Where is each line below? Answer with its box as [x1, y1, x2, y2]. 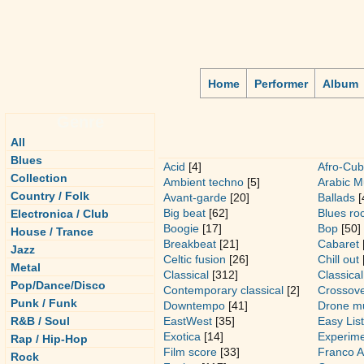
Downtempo [163, 299, 225, 312]
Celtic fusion [163, 253, 226, 266]
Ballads [318, 191, 355, 204]
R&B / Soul [11, 314, 70, 327]
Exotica [163, 330, 201, 343]
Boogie [163, 222, 199, 235]
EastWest [163, 314, 212, 327]
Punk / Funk [11, 297, 77, 310]
